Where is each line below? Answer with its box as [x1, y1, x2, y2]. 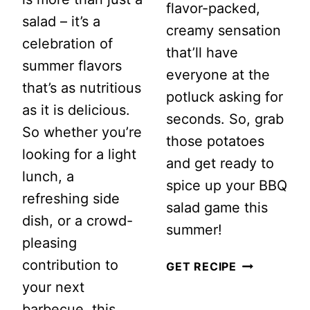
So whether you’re [22, 123, 142, 140]
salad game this [166, 199, 268, 216]
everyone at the [166, 66, 270, 83]
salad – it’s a [22, 12, 100, 30]
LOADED [236, 257, 286, 272]
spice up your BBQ [166, 176, 287, 194]
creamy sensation [166, 21, 281, 39]
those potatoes [166, 132, 264, 149]
